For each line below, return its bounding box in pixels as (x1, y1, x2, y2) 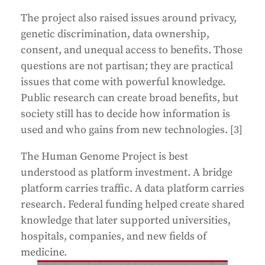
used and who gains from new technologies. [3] (21, 123, 243, 137)
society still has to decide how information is (21, 107, 230, 121)
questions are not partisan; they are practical (21, 59, 233, 73)
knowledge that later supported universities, (21, 214, 231, 228)
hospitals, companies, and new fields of (21, 230, 206, 244)
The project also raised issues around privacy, (21, 11, 237, 25)
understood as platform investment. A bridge (21, 166, 232, 180)
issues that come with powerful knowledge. (21, 75, 225, 89)
